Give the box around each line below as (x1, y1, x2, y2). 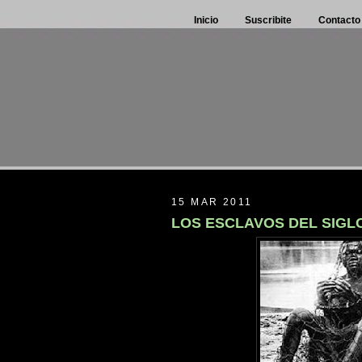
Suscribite (245, 15, 292, 26)
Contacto (318, 15, 360, 26)
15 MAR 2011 (171, 196, 253, 208)
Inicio (194, 15, 218, 26)
